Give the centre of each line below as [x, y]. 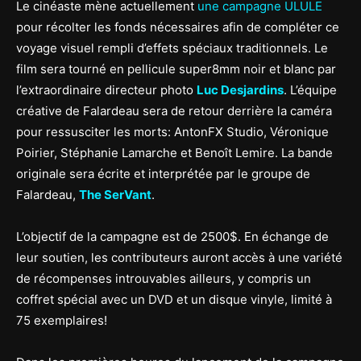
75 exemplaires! [62, 320]
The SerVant [115, 195]
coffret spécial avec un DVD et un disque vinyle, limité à [174, 299]
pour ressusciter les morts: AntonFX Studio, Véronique [172, 132]
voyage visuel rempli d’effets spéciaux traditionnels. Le [172, 48]
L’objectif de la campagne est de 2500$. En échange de [172, 237]
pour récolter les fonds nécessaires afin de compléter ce [178, 27]
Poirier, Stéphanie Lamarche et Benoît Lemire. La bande [174, 153]
